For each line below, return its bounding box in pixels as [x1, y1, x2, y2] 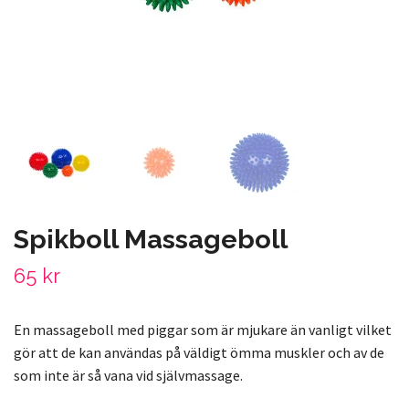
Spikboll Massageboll [14, 224, 288, 255]
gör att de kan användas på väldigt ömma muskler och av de [14, 343, 384, 362]
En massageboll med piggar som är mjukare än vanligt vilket [14, 320, 392, 339]
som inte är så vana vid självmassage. [14, 366, 243, 384]
